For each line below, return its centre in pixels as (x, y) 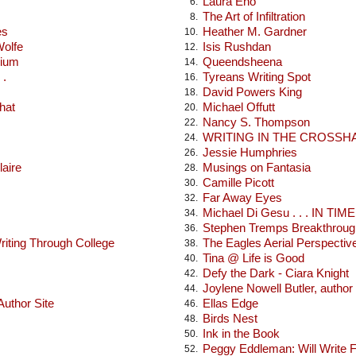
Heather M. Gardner (255, 31)
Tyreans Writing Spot (257, 77)
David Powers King (252, 92)
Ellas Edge (230, 303)
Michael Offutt (239, 107)
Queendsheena (242, 62)
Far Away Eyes (242, 197)
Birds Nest (230, 318)
